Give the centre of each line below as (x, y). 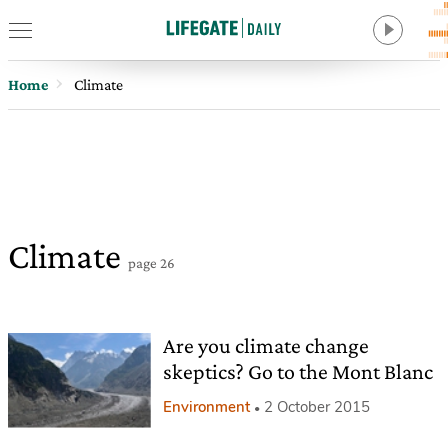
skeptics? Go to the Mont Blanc (297, 371)
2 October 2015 (316, 407)
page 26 (151, 263)
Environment (206, 407)
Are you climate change (265, 345)
